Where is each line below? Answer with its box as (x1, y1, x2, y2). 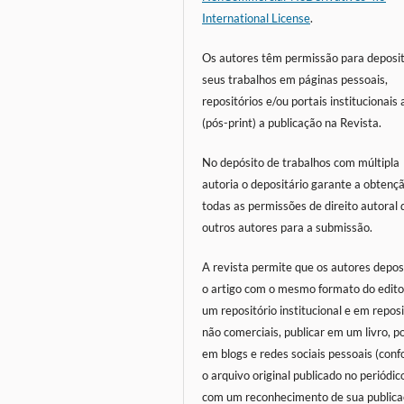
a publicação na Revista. (256, 115, 382, 130)
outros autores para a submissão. (202, 219, 373, 234)
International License (202, 10, 311, 25)
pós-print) (206, 115, 257, 130)
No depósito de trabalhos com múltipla (202, 154, 400, 170)
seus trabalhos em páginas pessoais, (202, 71, 389, 87)
